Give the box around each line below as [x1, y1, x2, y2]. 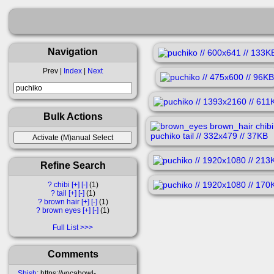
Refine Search [40, 160, 106, 171]
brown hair [43, 198, 80, 207]
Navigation [48, 45, 98, 57]
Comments [47, 248, 98, 259]
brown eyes [42, 206, 81, 215]
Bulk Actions [43, 110, 103, 122]
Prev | [43, 66, 64, 75]
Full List [53, 223, 78, 232]
